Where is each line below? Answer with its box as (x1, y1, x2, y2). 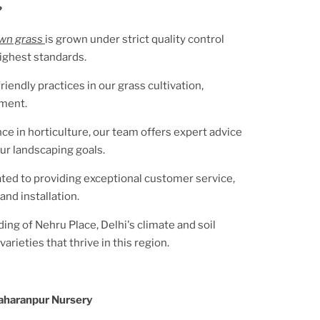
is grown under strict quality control (45, 32, 224, 46)
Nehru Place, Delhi (35, 218, 127, 231)
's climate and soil (127, 218, 216, 231)
